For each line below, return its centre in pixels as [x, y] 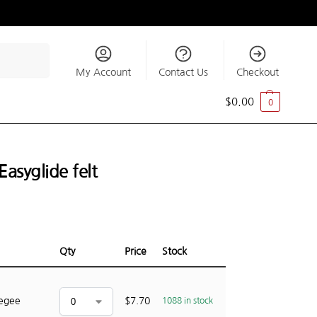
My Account [103, 72]
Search [31, 49]
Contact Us [184, 72]
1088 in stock [187, 301]
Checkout [257, 72]
